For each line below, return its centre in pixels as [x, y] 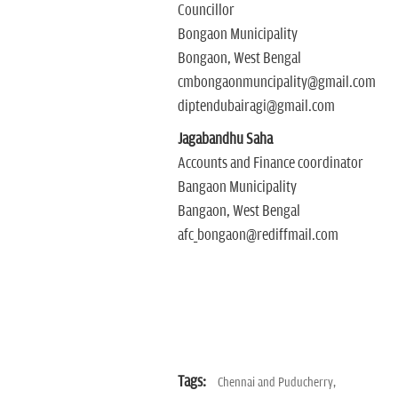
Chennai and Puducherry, [276, 382]
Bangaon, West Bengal [239, 211]
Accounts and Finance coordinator [270, 163]
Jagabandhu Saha [225, 139]
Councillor [206, 11]
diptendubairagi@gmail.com [256, 107]
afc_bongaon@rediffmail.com [258, 235]
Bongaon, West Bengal [239, 59]
